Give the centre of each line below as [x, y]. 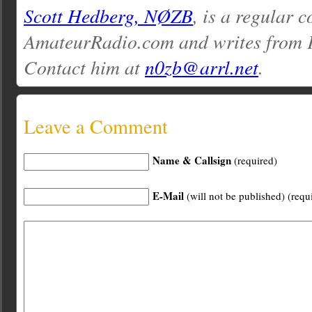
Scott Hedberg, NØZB [108, 15]
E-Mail [168, 195]
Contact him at [84, 67]
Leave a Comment [96, 126]
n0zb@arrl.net [202, 67]
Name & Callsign [192, 161]
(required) [254, 161]
